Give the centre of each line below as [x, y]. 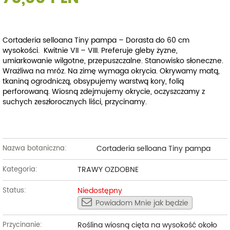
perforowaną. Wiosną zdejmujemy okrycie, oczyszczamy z [104, 91]
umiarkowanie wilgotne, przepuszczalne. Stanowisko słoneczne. [113, 61]
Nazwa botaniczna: [35, 148]
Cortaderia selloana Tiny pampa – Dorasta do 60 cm [96, 40]
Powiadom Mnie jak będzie [142, 203]
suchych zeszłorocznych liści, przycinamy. [75, 102]
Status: [14, 190]
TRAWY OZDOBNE [108, 169]
